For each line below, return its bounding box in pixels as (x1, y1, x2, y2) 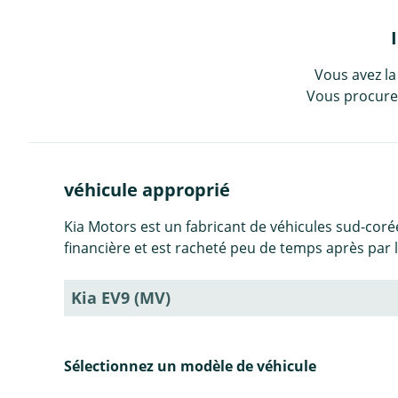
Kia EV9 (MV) (71, 287, 171, 309)
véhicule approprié (64, 178, 230, 203)
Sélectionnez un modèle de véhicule (64, 356, 316, 377)
